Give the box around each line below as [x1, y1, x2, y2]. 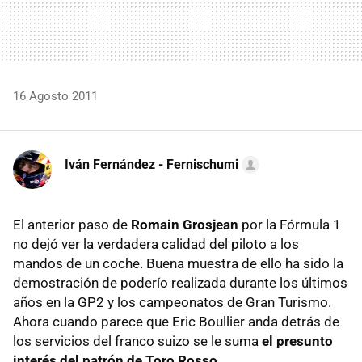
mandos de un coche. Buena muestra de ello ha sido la [13, 255, 343, 271]
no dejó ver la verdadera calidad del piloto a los [13, 235, 299, 252]
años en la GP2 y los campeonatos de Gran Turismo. [13, 293, 331, 310]
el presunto [262, 332, 333, 349]
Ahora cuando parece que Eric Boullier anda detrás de [13, 313, 339, 330]
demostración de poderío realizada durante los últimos [13, 274, 347, 291]
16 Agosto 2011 [13, 88, 98, 103]
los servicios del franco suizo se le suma [13, 332, 262, 349]
